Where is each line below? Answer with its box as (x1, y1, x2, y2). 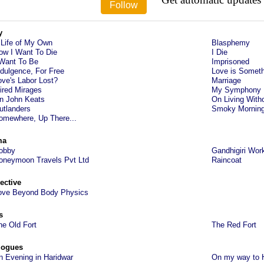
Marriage (211, 76, 241, 85)
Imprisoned (211, 57, 249, 66)
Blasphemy (211, 38, 250, 47)
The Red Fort (211, 220, 256, 229)
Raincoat (211, 156, 242, 164)
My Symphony (211, 85, 261, 94)
